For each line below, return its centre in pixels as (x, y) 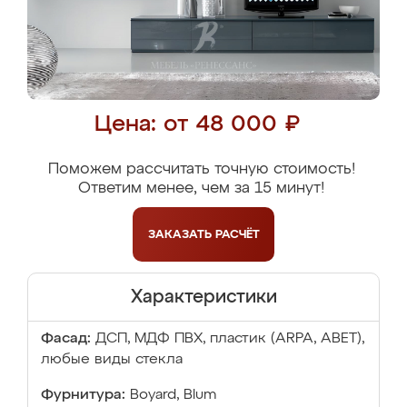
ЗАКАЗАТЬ (181, 234)
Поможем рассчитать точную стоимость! (201, 169)
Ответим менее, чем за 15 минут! (201, 189)
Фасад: (66, 339)
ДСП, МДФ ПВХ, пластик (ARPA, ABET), (230, 339)
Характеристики (203, 297)
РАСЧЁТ (237, 234)
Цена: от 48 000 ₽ (197, 125)
